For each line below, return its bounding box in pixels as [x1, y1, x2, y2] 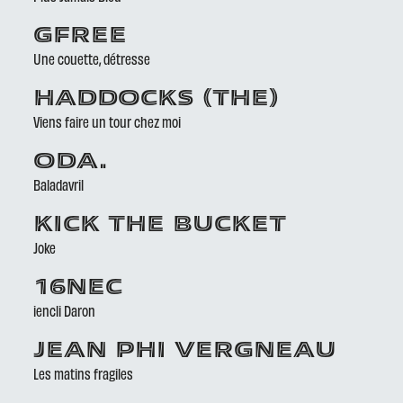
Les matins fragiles [33, 364, 134, 382]
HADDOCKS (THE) [33, 89, 280, 111]
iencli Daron [33, 301, 96, 319]
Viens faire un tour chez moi [33, 112, 182, 130]
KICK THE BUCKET [33, 215, 287, 237]
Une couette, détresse [33, 49, 151, 67]
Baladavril [33, 175, 85, 193]
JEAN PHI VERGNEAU [33, 341, 337, 363]
